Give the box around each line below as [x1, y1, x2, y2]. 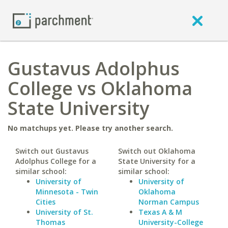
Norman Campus [138, 197, 199, 207]
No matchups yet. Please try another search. [8, 123, 173, 133]
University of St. [36, 207, 93, 217]
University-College [138, 217, 203, 227]
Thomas [36, 217, 65, 227]
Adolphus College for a [15, 156, 96, 166]
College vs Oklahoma [8, 76, 192, 101]
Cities [36, 197, 55, 207]
